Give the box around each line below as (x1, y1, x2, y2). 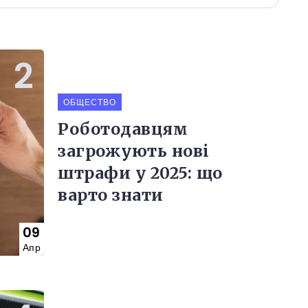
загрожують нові (58, 140, 210, 161)
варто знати (58, 184, 164, 205)
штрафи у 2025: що (58, 162, 223, 183)
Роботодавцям (58, 118, 188, 139)
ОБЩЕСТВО (63, 96, 116, 108)
